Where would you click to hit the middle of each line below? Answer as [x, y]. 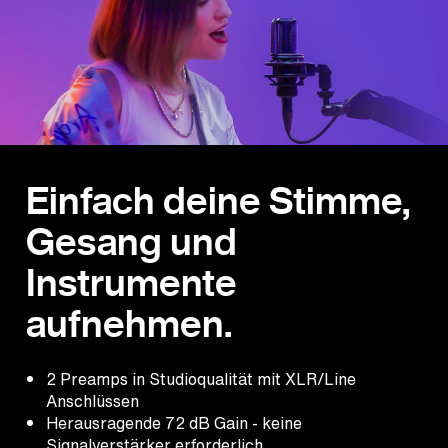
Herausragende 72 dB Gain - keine [174, 422]
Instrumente [131, 282]
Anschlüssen [92, 400]
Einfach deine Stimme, [218, 200]
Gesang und [131, 241]
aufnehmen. [129, 323]
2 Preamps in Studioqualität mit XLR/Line [201, 378]
